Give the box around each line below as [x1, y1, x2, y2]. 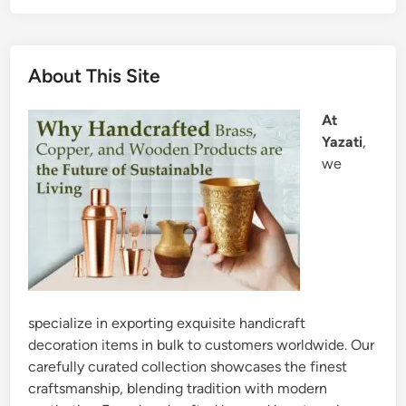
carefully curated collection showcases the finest [28, 358, 348, 376]
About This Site [28, 64, 161, 88]
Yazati [322, 133, 363, 151]
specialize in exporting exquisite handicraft [28, 314, 306, 333]
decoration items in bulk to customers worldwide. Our [28, 336, 375, 354]
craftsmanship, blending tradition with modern [28, 380, 328, 398]
